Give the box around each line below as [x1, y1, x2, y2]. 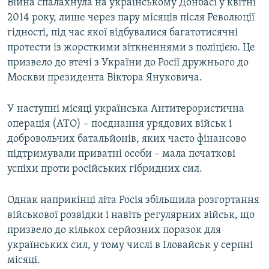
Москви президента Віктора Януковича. [7, 72, 202, 84]
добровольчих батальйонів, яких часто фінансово [7, 133, 246, 145]
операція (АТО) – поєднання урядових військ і [7, 118, 232, 130]
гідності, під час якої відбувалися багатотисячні [7, 27, 238, 39]
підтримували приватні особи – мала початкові [7, 148, 235, 160]
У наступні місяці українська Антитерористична [7, 103, 244, 115]
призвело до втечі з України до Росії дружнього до [7, 57, 249, 69]
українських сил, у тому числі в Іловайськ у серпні [7, 240, 253, 252]
